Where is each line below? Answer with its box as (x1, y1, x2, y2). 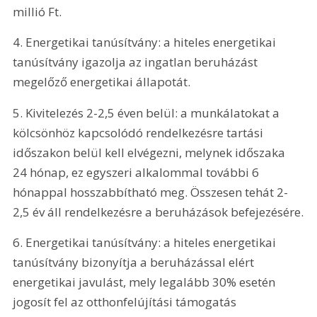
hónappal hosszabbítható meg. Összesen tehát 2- (13, 183, 289, 200)
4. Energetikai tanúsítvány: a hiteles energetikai (13, 34, 279, 51)
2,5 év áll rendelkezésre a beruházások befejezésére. (13, 203, 304, 220)
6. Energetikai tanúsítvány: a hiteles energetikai (13, 234, 279, 251)
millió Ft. (13, 4, 62, 21)
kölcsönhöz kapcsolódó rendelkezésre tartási (13, 124, 267, 141)
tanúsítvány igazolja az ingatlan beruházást (13, 54, 261, 71)
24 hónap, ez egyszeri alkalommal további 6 (13, 163, 263, 180)
